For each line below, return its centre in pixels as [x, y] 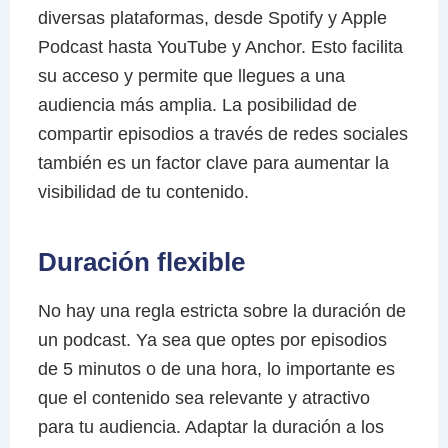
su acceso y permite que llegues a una [191, 76]
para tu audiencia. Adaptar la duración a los [210, 427]
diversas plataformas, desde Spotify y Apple [212, 18]
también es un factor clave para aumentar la [213, 163]
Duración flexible [141, 262]
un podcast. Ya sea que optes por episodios [212, 340]
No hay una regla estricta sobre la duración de [221, 311]
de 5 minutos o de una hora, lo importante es [216, 369]
